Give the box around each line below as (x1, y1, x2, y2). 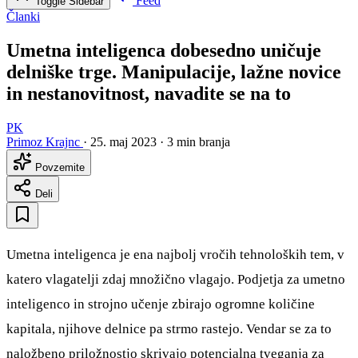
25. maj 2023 (90, 134, 157, 149)
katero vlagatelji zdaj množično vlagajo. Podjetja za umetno (6, 271, 345, 287)
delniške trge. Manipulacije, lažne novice (6, 62, 341, 83)
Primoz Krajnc (6, 134, 80, 149)
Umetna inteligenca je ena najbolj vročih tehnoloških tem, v (6, 246, 344, 262)
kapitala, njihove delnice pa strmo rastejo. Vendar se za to (6, 320, 332, 336)
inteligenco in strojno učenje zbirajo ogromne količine (6, 296, 315, 312)
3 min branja (167, 134, 230, 149)
